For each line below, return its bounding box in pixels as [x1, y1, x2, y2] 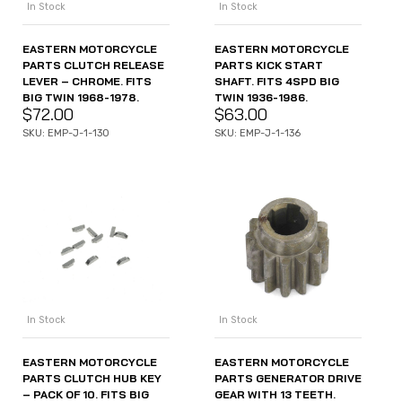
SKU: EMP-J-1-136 [214, 127, 301, 139]
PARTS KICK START [214, 57, 323, 72]
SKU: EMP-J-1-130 [22, 127, 109, 139]
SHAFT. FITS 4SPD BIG [214, 74, 339, 88]
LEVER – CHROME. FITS [22, 74, 152, 88]
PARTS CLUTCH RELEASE [22, 57, 164, 72]
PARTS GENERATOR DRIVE [214, 371, 362, 386]
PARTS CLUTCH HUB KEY [22, 371, 162, 386]
